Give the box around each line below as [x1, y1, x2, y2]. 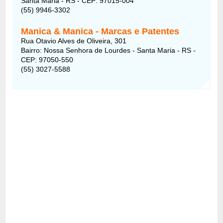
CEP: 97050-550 [21, 55, 74, 64]
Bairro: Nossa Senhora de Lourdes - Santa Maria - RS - [21, 46, 196, 54]
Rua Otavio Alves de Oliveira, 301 [21, 36, 127, 45]
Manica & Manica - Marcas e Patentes [21, 26, 180, 36]
